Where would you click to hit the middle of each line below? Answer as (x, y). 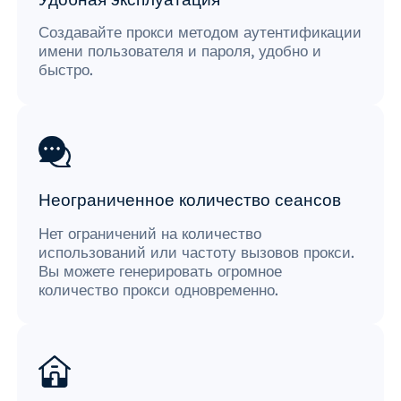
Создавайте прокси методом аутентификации (200, 32)
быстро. (66, 70)
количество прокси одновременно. (158, 289)
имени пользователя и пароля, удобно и (180, 51)
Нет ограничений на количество (150, 233)
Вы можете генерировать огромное (160, 270)
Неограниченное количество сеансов (190, 200)
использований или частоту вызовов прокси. (196, 252)
